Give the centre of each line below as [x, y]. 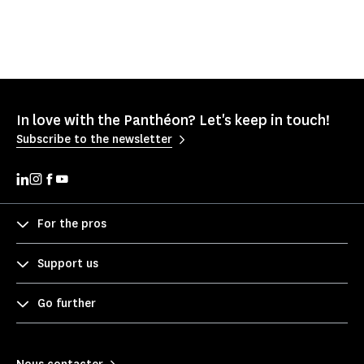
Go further [67, 304]
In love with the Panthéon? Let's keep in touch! [173, 120]
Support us [68, 264]
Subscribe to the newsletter [94, 140]
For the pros [72, 224]
